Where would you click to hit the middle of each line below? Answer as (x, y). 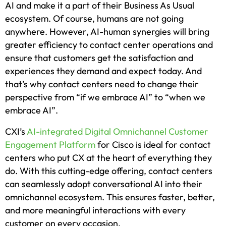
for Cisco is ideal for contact (153, 145)
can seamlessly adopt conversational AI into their (104, 184)
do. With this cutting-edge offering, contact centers (109, 171)
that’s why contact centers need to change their (102, 84)
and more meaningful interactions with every (95, 210)
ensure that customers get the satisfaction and (99, 58)
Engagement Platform (50, 145)
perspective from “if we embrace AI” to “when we (105, 97)
